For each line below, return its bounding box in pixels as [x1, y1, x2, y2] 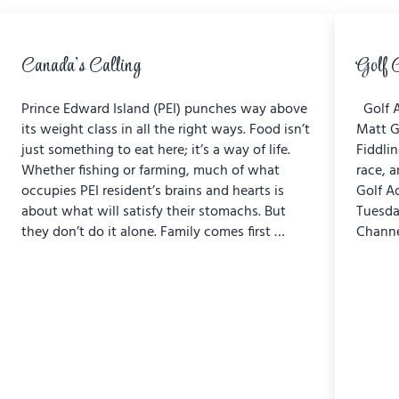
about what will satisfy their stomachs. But [20, 200, 286, 224]
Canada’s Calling [20, 51, 141, 83]
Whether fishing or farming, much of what [20, 159, 280, 183]
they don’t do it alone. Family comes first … [20, 221, 285, 245]
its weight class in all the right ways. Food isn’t [20, 118, 310, 142]
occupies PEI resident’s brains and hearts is [20, 180, 284, 204]
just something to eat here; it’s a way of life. [20, 139, 290, 163]
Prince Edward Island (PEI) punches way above [20, 98, 307, 122]
